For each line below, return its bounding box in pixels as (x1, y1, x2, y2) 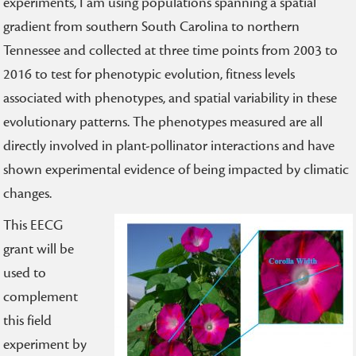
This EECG (3, 216, 64, 234)
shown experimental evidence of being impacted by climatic (3, 161, 350, 179)
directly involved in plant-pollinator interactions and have (3, 137, 335, 155)
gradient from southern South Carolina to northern (3, 17, 300, 36)
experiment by (3, 335, 87, 354)
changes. (3, 184, 52, 203)
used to (3, 264, 47, 282)
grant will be (3, 240, 75, 258)
